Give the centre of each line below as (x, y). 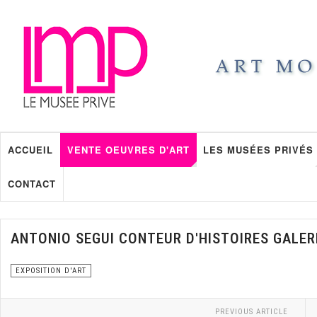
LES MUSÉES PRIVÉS (258, 150)
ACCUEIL (30, 150)
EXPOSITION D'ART (51, 271)
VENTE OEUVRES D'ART (128, 150)
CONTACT (32, 184)
